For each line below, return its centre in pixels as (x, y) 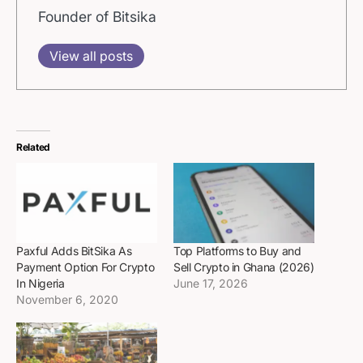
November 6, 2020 (67, 300)
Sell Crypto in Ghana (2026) (244, 267)
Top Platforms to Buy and (237, 251)
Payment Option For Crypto (85, 267)
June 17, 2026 (211, 284)
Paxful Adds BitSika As (74, 251)
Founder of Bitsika (98, 16)
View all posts (92, 56)
